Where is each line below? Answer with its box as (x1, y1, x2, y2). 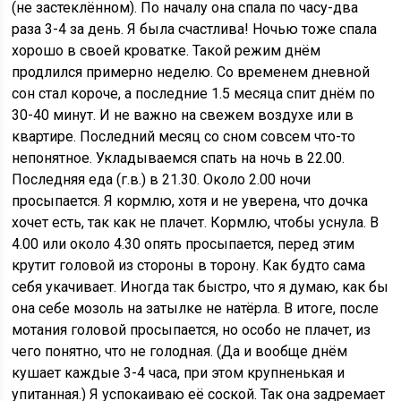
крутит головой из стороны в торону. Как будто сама (12, 257, 366, 274)
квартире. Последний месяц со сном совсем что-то (12, 128, 356, 145)
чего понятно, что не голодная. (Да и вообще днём (12, 343, 348, 360)
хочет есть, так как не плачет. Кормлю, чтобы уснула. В (12, 214, 380, 231)
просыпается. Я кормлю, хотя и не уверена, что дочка (12, 192, 369, 209)
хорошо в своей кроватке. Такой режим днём (12, 42, 321, 59)
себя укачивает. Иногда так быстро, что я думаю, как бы (12, 278, 389, 295)
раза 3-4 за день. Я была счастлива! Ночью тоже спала (12, 21, 378, 38)
